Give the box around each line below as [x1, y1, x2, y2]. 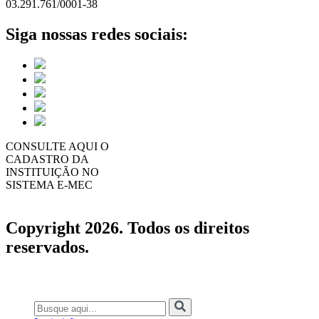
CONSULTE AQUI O [6, 140, 109, 153]
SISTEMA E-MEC [6, 179, 93, 192]
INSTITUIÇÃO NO [6, 166, 99, 179]
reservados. [6, 238, 89, 257]
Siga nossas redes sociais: [6, 24, 188, 43]
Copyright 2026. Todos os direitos [6, 219, 249, 238]
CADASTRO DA [6, 153, 89, 166]
